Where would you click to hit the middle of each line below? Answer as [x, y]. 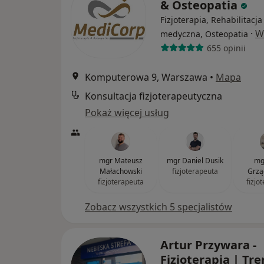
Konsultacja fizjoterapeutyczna [154, 96]
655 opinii [226, 48]
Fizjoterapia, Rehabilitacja [211, 20]
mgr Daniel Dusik [195, 161]
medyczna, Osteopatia [204, 34]
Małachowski [121, 171]
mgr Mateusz [121, 161]
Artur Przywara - [208, 245]
